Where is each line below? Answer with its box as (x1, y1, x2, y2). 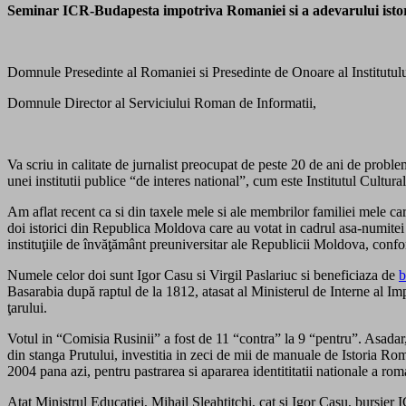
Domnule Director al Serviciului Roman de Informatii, (7, 95, 316, 111)
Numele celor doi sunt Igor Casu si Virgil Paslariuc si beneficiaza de (7, 267, 399, 284)
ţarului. (7, 300, 47, 316)
